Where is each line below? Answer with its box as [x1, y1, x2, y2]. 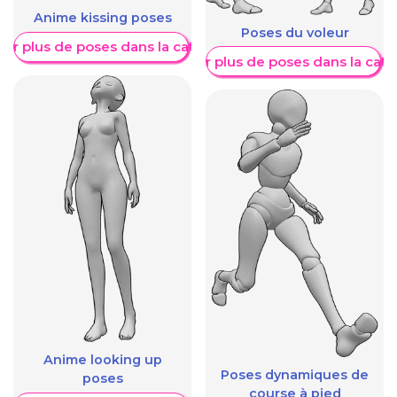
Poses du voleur [240, 24, 349, 41]
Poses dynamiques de [221, 366, 369, 383]
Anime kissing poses [33, 9, 172, 26]
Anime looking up [43, 351, 162, 368]
